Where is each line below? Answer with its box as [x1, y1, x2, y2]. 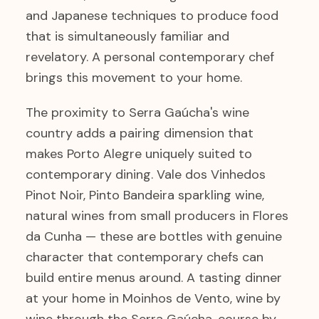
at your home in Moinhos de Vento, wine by [26, 290, 281, 307]
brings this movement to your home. [26, 69, 242, 86]
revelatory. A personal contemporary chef [26, 48, 274, 66]
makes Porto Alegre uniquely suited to [26, 145, 252, 162]
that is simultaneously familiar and [26, 28, 229, 45]
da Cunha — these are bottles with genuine [26, 228, 282, 245]
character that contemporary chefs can [26, 249, 263, 266]
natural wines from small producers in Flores [26, 207, 288, 224]
